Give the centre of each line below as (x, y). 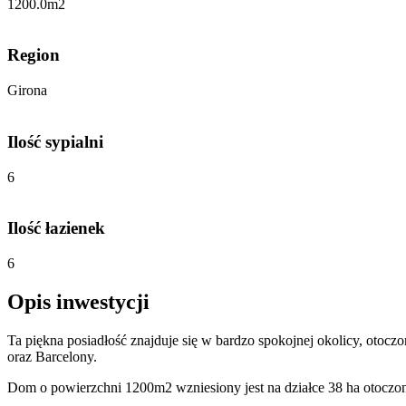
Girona (27, 91)
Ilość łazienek (56, 228)
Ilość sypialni (55, 141)
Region (34, 55)
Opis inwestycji (78, 301)
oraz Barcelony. (52, 356)
